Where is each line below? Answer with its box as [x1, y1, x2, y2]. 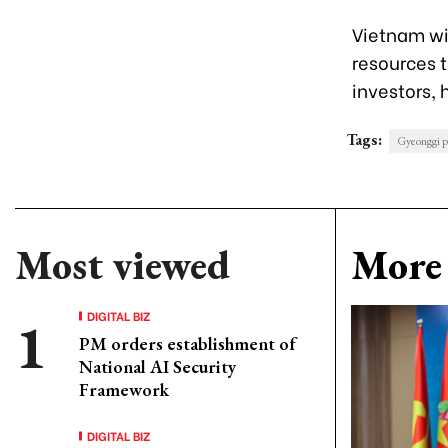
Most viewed [15, 239, 230, 291]
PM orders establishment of [79, 332, 296, 355]
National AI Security [79, 355, 236, 378]
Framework [79, 378, 169, 401]
